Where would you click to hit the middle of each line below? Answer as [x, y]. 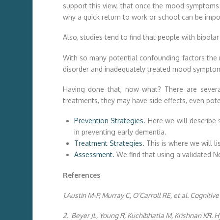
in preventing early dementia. [120, 132]
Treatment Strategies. [109, 143]
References [81, 175]
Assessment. [94, 155]
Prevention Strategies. [110, 121]
